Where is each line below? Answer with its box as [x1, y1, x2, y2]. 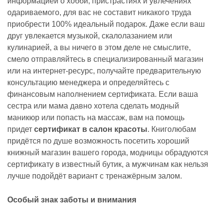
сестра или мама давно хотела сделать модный [7, 102, 179, 110]
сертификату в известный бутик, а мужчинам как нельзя [7, 160, 208, 168]
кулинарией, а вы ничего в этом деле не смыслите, [7, 43, 191, 52]
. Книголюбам [147, 125, 196, 133]
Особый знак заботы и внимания [7, 196, 136, 204]
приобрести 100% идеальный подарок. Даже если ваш [7, 20, 205, 28]
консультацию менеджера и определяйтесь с [7, 78, 169, 87]
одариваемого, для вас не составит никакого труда [7, 8, 191, 17]
